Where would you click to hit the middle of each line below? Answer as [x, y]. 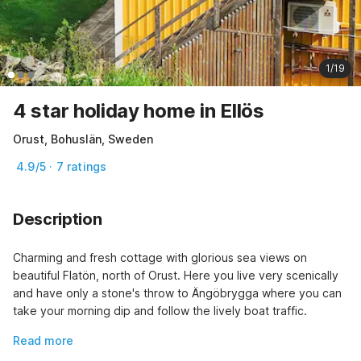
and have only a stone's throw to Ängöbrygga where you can [177, 293]
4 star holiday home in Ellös [139, 110]
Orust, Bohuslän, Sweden [83, 139]
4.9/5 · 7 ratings [62, 166]
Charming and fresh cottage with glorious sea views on [160, 257]
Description [58, 219]
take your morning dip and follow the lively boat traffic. [160, 310]
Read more [43, 340]
